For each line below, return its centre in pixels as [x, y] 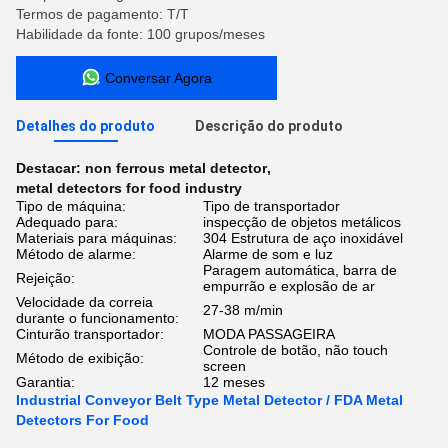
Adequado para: [67, 222]
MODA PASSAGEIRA [269, 334]
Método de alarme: [76, 254]
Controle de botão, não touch [295, 350]
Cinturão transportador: [90, 334]
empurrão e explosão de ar [289, 286]
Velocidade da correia [84, 302]
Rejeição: [45, 278]
